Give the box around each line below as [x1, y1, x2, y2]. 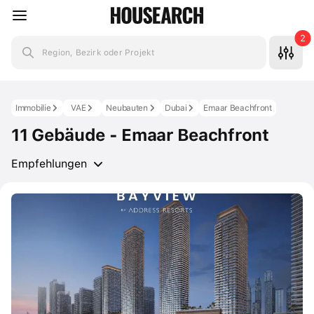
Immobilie [15, 103, 51, 113]
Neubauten [106, 103, 148, 113]
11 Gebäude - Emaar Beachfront [11, 125, 269, 145]
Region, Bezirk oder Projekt [42, 48, 155, 57]
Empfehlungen [11, 157, 87, 170]
